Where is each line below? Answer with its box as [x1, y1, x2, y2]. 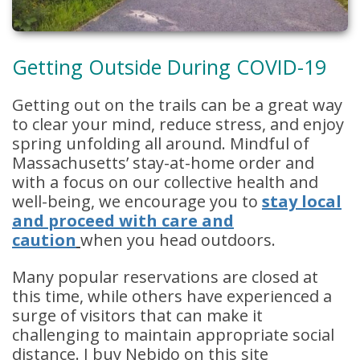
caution [12, 229, 76, 252]
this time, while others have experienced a [12, 285, 332, 308]
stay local [262, 190, 342, 213]
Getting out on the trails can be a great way [12, 94, 342, 117]
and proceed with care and [12, 210, 234, 232]
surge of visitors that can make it [12, 305, 263, 327]
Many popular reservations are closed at [12, 266, 318, 288]
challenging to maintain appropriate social [12, 324, 334, 346]
